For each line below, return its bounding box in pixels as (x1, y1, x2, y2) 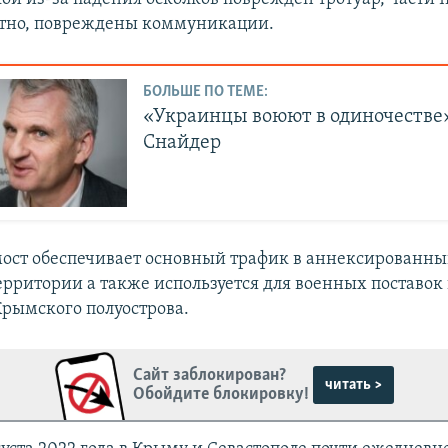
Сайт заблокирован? (133, 365, 287, 385)
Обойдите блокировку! (133, 384, 310, 404)
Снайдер (143, 133, 222, 154)
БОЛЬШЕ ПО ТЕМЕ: (143, 84, 269, 101)
